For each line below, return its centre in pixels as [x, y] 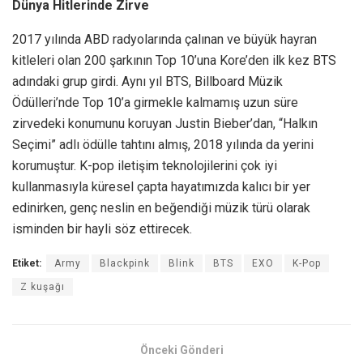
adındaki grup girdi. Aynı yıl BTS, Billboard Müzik [147, 82]
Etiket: [27, 264]
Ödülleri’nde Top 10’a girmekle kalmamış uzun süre [155, 103]
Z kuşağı [43, 287]
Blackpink [125, 264]
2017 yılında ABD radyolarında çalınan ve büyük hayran [164, 40]
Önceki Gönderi [181, 350]
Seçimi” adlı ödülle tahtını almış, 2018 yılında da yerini [163, 145]
